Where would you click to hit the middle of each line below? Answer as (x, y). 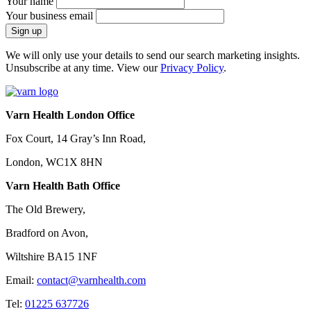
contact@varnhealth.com (91, 280)
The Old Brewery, (45, 210)
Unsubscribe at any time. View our (83, 68)
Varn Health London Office (70, 115)
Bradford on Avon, (47, 233)
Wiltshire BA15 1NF (51, 257)
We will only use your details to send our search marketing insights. (153, 56)
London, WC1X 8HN (54, 162)
